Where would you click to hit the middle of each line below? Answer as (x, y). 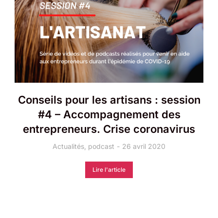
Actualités (68, 146)
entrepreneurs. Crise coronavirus (109, 129)
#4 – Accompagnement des (109, 115)
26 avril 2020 (144, 146)
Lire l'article (109, 170)
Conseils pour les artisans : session (109, 100)
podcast (101, 146)
